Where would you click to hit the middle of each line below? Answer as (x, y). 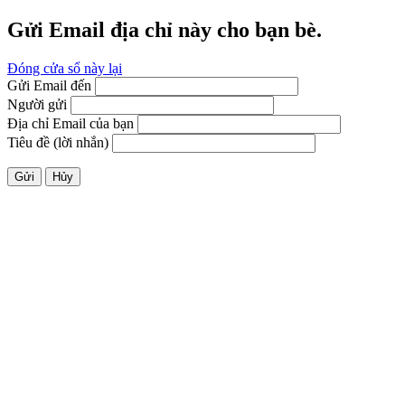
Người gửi (37, 104)
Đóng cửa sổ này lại (65, 68)
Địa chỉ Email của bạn (71, 123)
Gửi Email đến (49, 85)
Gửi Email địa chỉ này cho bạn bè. (165, 29)
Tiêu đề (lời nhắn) (58, 142)
